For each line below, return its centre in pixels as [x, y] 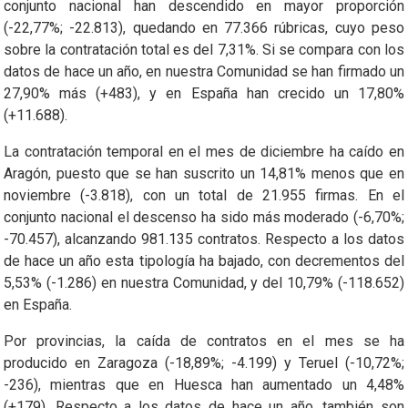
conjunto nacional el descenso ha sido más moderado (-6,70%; [204, 217]
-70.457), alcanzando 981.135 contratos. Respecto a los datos [204, 239]
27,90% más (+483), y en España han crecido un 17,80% [204, 93]
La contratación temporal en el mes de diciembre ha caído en [204, 151]
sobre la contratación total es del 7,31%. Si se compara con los [204, 49]
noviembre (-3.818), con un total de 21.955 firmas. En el [204, 195]
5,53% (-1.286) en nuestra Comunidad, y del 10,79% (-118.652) [204, 282]
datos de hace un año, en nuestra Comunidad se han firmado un [204, 71]
